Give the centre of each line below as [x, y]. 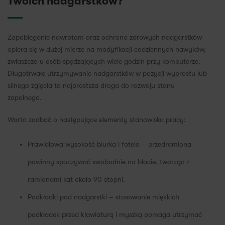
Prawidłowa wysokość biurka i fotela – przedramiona [109, 144]
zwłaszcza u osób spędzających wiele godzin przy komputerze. [104, 62]
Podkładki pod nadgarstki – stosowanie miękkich [103, 197]
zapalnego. [25, 98]
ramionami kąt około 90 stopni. [76, 180]
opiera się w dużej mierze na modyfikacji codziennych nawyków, [107, 49]
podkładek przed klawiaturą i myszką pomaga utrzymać [115, 215]
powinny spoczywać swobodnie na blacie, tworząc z [108, 162]
